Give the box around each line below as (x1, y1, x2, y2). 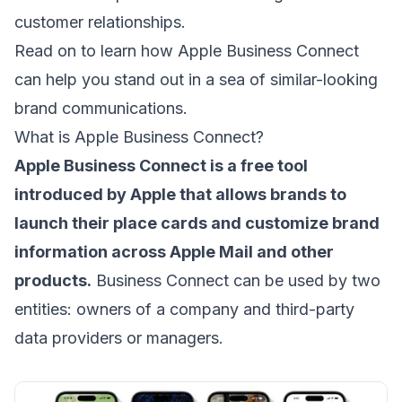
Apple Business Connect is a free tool (14, 156, 308, 175)
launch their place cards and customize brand (14, 214, 380, 232)
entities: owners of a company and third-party (14, 300, 354, 319)
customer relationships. (14, 13, 186, 31)
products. (14, 271, 92, 290)
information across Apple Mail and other (14, 242, 334, 261)
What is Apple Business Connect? (14, 127, 264, 146)
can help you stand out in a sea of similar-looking (14, 70, 378, 89)
